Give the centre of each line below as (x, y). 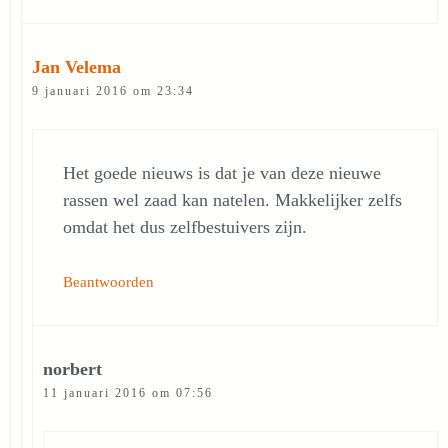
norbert (72, 369)
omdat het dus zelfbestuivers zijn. (185, 227)
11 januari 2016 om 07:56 (128, 393)
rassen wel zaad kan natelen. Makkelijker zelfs (232, 200)
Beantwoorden (108, 281)
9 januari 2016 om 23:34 (113, 91)
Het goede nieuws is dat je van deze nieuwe (222, 173)
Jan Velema (76, 67)
